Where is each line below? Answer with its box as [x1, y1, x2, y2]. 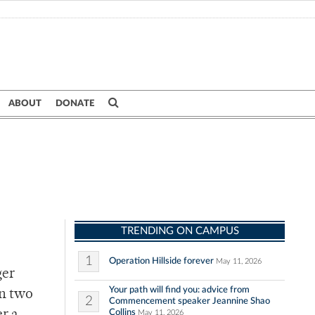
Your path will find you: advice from [109, 285, 250, 295]
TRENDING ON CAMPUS [120, 226, 239, 237]
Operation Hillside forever [109, 256, 214, 266]
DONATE [56, 98, 94, 108]
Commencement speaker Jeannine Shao [109, 296, 270, 307]
